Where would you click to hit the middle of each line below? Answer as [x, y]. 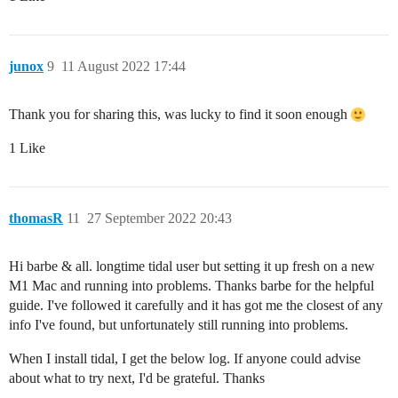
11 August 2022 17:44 [123, 67]
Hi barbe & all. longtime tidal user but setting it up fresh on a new [192, 267]
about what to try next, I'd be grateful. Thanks [137, 378]
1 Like [27, 148]
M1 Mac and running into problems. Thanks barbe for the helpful [191, 286]
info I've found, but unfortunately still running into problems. [179, 325]
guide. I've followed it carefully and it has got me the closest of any [196, 306]
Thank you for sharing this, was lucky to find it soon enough [180, 115]
